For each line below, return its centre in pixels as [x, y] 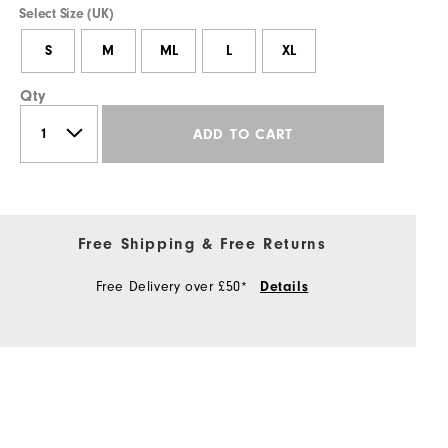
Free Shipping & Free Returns [202, 244]
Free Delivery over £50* [174, 287]
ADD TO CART [243, 134]
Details [284, 287]
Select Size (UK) [66, 14]
